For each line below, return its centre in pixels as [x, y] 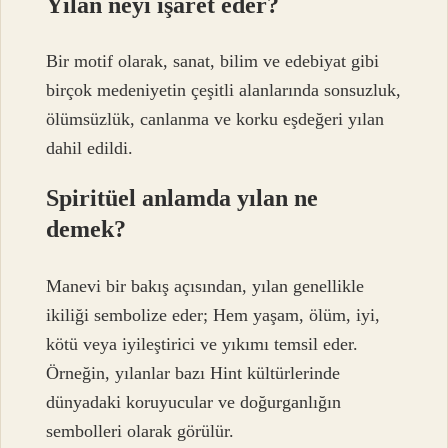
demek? [86, 229]
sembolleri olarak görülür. [140, 430]
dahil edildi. [90, 148]
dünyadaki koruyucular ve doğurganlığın [194, 401]
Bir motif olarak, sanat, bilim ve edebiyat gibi [213, 61]
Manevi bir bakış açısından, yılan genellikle [205, 285]
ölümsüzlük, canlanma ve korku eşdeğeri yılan [215, 119]
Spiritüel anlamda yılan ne [182, 198]
